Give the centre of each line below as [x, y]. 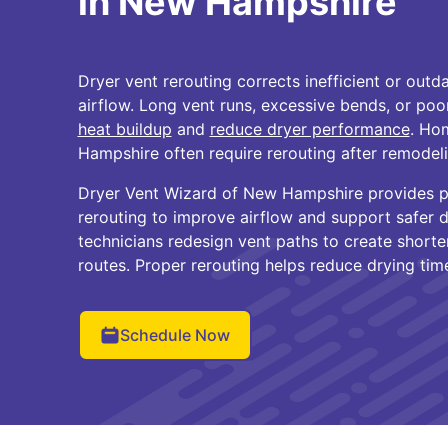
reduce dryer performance [309, 129]
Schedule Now [174, 335]
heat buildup [124, 129]
